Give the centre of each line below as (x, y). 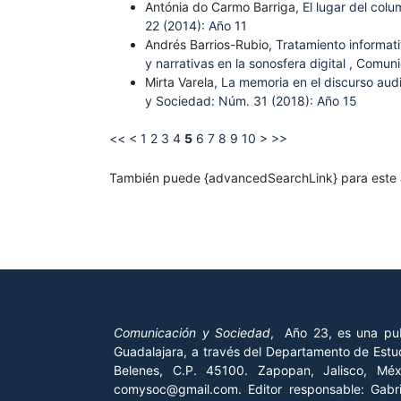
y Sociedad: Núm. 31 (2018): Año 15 (251, 101)
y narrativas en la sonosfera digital (247, 64)
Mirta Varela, (183, 82)
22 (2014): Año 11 (196, 26)
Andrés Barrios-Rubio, (210, 45)
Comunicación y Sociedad (192, 333)
